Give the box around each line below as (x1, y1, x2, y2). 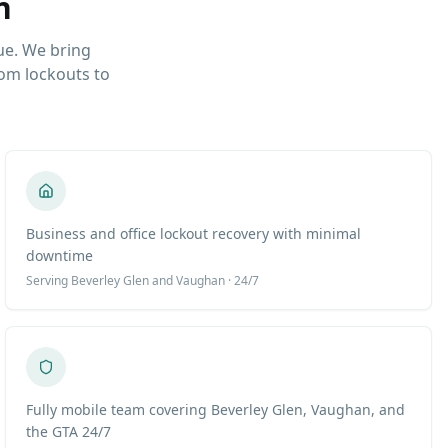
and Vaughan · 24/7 (149, 272, 260, 289)
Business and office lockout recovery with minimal (26, 224, 362, 243)
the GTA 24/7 (26, 422, 112, 441)
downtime (26, 246, 94, 265)
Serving (26, 272, 72, 289)
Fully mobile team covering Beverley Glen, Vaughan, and (26, 400, 406, 419)
